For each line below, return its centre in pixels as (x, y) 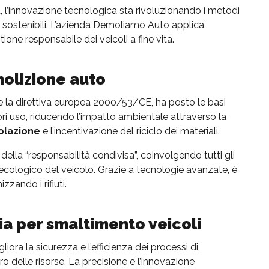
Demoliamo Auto (131, 25)
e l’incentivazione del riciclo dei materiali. (130, 131)
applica (187, 25)
